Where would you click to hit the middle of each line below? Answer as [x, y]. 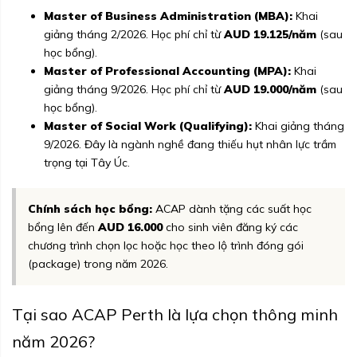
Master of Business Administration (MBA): [168, 16]
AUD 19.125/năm [270, 35]
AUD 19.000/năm [270, 90]
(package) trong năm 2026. [98, 264]
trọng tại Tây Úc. [87, 163]
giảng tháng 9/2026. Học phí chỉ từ [134, 90]
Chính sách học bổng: [90, 209]
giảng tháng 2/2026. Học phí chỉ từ [134, 35]
